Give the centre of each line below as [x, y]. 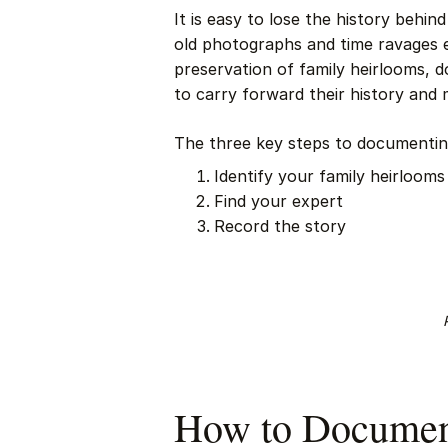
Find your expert [279, 201]
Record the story [280, 226]
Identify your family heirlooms [330, 176]
